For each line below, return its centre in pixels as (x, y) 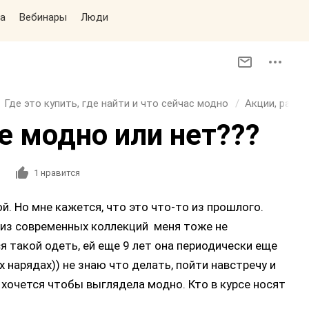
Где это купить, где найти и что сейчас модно (116, 103)
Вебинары (43, 17)
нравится (59, 173)
